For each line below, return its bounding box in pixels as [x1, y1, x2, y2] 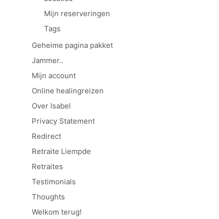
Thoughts [32, 192, 65, 201]
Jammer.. [32, 55, 63, 65]
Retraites [32, 161, 63, 171]
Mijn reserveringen [44, 8, 110, 18]
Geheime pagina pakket [32, 40, 113, 50]
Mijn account [32, 70, 76, 80]
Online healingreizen [32, 86, 104, 95]
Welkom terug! [32, 207, 82, 217]
